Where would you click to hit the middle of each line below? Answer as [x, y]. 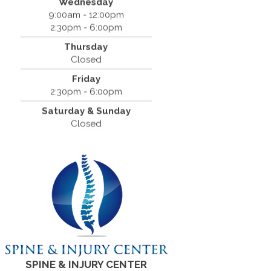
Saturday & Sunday [87, 111]
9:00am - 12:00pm [87, 15]
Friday [87, 79]
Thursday [86, 47]
